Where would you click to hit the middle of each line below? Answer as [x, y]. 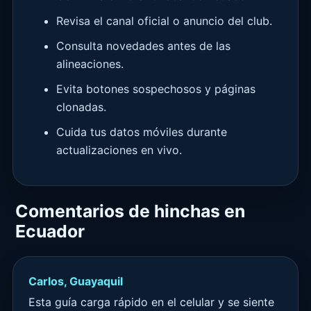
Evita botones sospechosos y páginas [156, 89]
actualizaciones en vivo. [119, 150]
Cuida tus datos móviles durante [142, 132]
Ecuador [50, 232]
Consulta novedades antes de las [143, 46]
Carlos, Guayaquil [76, 281]
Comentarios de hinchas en [130, 211]
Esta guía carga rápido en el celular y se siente [151, 302]
